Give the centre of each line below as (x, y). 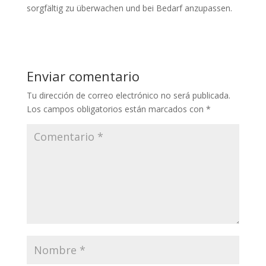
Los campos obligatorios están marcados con (116, 109)
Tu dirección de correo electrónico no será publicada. (128, 95)
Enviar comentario (83, 76)
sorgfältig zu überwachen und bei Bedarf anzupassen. (129, 8)
